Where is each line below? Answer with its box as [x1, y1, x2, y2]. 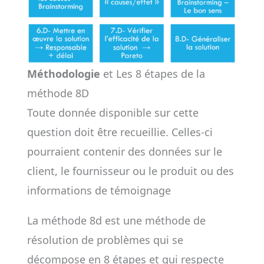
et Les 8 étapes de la [100, 67, 205, 81]
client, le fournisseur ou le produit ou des [27, 164, 234, 178]
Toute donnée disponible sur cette [27, 105, 199, 120]
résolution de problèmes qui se [27, 233, 183, 247]
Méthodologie [27, 67, 100, 81]
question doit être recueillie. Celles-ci [27, 125, 213, 139]
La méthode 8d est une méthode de [27, 213, 206, 227]
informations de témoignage [27, 183, 171, 197]
